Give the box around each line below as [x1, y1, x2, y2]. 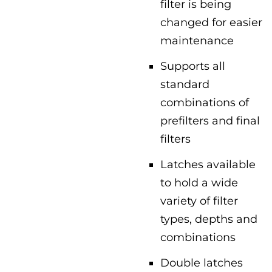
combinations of [160, 96, 249, 109]
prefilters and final [160, 114, 260, 127]
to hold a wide [160, 176, 238, 189]
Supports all [160, 59, 225, 72]
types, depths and [160, 212, 257, 225]
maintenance [160, 34, 234, 47]
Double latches [160, 256, 243, 269]
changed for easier [160, 16, 262, 29]
